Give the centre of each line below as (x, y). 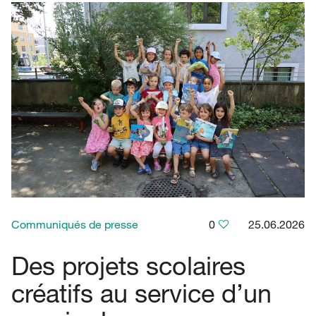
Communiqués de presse (75, 225)
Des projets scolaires (128, 266)
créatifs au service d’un (141, 293)
